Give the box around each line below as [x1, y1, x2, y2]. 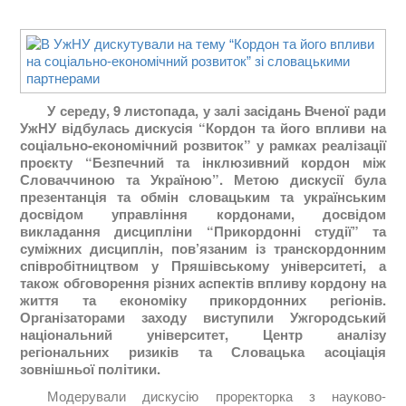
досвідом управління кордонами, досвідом [20, 203, 386, 224]
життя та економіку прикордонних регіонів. [20, 289, 386, 310]
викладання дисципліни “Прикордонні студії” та [20, 220, 386, 241]
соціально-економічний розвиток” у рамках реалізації [20, 134, 386, 155]
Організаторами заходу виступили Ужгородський [20, 306, 386, 327]
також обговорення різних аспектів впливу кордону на [20, 272, 386, 293]
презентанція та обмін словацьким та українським [20, 186, 386, 207]
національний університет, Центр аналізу [20, 324, 386, 344]
